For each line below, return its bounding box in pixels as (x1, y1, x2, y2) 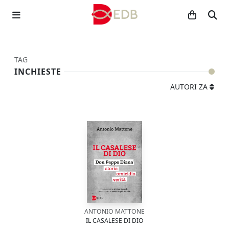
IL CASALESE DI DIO (85, 216, 144, 225)
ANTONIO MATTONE (84, 207, 145, 216)
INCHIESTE (14, 66, 61, 77)
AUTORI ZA (170, 82, 208, 91)
